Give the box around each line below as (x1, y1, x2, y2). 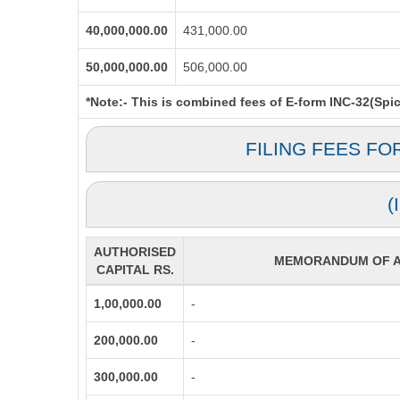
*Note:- (86, 95, 128, 109)
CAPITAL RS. (96, 262, 174, 277)
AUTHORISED (94, 245, 176, 259)
